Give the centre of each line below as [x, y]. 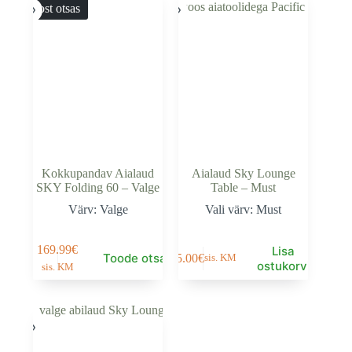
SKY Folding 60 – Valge [98, 188]
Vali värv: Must [244, 210]
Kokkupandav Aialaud [98, 174]
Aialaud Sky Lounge [243, 174]
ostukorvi [283, 266]
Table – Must [244, 188]
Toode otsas [138, 258]
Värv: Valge [98, 210]
